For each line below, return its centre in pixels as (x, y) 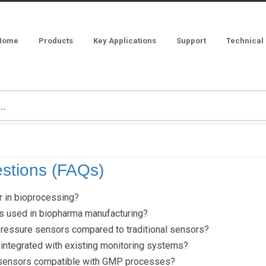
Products (56, 40)
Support (191, 40)
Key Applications (125, 40)
